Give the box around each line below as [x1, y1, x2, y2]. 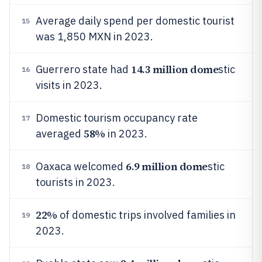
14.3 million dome [131, 62, 219, 77]
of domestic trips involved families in [57, 208, 236, 222]
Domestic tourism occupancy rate [36, 111, 198, 125]
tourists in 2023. [36, 175, 115, 189]
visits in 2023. [36, 78, 102, 92]
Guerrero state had [36, 63, 131, 76]
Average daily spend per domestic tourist [36, 14, 235, 27]
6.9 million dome [126, 159, 208, 174]
